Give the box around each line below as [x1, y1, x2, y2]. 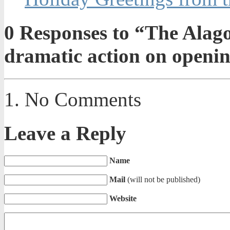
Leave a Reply [4, 122, 126, 144]
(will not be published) [127, 175, 200, 184]
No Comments [25, 88, 141, 110]
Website [109, 194, 137, 203]
